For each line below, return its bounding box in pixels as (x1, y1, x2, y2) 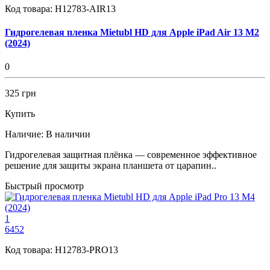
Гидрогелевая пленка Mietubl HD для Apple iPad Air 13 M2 (5, 27, 259, 38)
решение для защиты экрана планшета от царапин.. (5, 160, 216, 171)
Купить (5, 108, 35, 119)
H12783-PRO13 (55, 245, 118, 256)
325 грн (5, 88, 36, 99)
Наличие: (5, 129, 43, 140)
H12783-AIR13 (55, 3, 116, 14)
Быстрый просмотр (5, 181, 84, 192)
